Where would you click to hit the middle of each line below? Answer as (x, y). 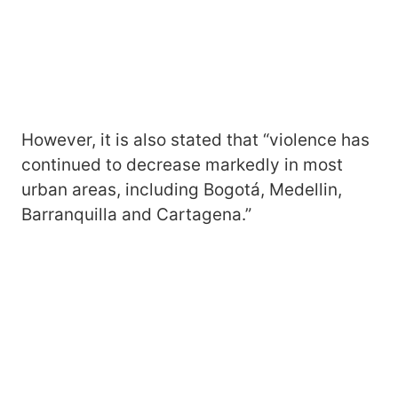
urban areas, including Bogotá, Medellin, (182, 190)
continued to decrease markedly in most (182, 165)
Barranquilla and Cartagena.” (136, 215)
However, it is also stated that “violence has (195, 140)
